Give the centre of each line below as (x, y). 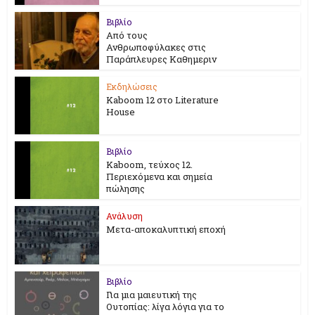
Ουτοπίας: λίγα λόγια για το (166, 307)
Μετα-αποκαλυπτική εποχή (166, 230)
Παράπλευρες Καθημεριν (162, 59)
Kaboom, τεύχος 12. (150, 165)
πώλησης (126, 189)
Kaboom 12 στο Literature (163, 100)
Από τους (127, 35)
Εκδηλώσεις (132, 87)
